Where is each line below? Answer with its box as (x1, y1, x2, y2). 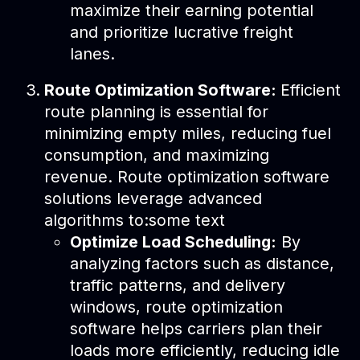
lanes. (69, 43, 115, 63)
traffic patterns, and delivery (69, 275, 285, 295)
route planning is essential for (44, 101, 269, 121)
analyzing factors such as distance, (69, 253, 334, 273)
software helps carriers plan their (69, 318, 322, 338)
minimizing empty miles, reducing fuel (44, 123, 332, 143)
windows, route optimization (69, 297, 283, 317)
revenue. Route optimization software (44, 166, 330, 186)
